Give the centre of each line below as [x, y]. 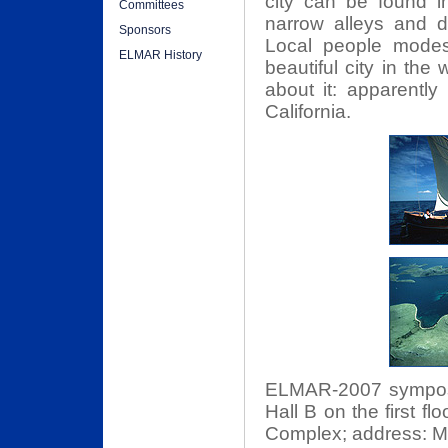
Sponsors [145, 30]
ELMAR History [160, 55]
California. [308, 111]
